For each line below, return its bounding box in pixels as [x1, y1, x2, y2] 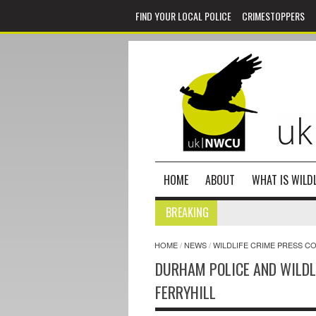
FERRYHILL [155, 281, 216, 303]
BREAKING [166, 204, 209, 221]
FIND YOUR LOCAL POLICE [135, 8, 231, 23]
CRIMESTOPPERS [242, 8, 305, 23]
